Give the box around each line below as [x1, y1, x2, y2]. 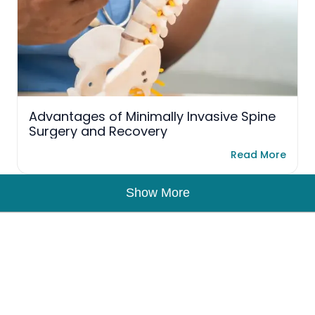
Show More [125, 186, 190, 200]
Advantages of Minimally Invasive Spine [29, 108, 276, 126]
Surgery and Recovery [29, 122, 167, 141]
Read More [231, 148, 286, 162]
